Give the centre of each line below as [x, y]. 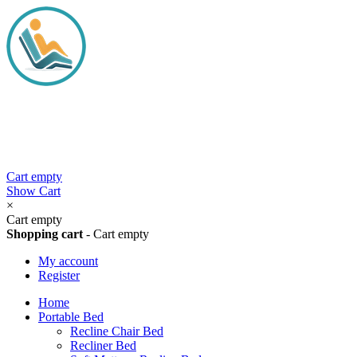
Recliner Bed [103, 345]
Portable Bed [71, 317]
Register [59, 275]
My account [68, 261]
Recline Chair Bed [117, 331]
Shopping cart [45, 234]
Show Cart [33, 191]
